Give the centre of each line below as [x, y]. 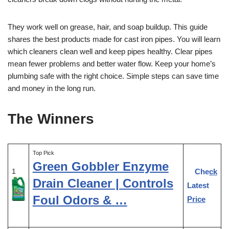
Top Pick [43, 153]
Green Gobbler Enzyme [100, 166]
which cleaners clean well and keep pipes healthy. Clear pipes [110, 51]
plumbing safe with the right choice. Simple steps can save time [113, 76]
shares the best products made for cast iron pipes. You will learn [114, 39]
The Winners [51, 119]
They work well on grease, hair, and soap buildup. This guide [108, 27]
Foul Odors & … [80, 200]
